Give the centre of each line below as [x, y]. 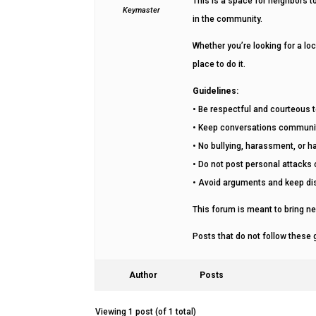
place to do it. [219, 64]
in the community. [228, 19]
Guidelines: [216, 91]
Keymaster [142, 10]
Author [144, 275]
